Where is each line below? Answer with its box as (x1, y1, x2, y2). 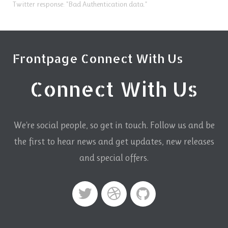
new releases (164, 135, 214, 147)
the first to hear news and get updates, (14, 135, 164, 147)
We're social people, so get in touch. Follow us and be (13, 119, 215, 131)
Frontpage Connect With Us (13, 50, 183, 66)
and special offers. (79, 152, 149, 163)
